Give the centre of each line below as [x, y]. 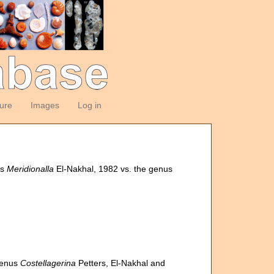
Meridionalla [31, 169]
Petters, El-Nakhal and [121, 263]
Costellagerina [48, 263]
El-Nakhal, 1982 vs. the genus [113, 169]
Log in [89, 105]
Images [45, 105]
